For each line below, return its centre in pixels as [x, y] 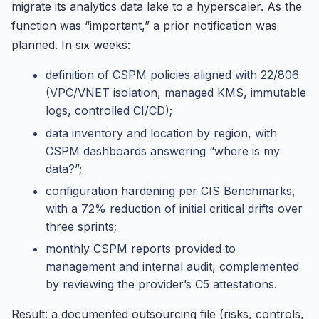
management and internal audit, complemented [172, 267]
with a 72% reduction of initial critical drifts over [174, 208]
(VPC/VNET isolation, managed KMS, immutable [176, 93]
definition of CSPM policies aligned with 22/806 [172, 75]
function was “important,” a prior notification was [144, 26]
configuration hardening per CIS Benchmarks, [171, 190]
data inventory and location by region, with [161, 133]
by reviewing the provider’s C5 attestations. [161, 284]
